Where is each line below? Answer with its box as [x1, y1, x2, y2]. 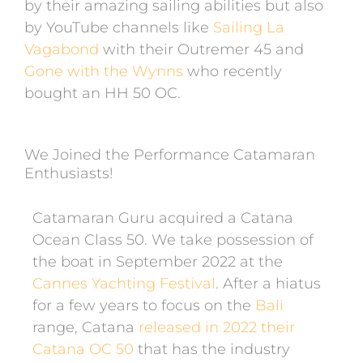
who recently [183, 62, 282, 80]
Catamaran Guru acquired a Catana [32, 209, 293, 228]
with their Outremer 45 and [99, 40, 304, 58]
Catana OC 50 [32, 340, 134, 359]
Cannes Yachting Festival [32, 275, 216, 293]
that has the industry [134, 340, 290, 359]
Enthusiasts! [24, 164, 113, 183]
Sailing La [213, 18, 284, 36]
